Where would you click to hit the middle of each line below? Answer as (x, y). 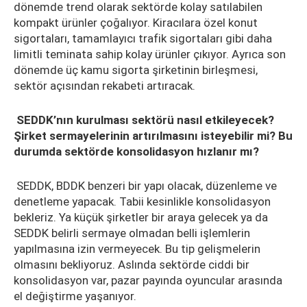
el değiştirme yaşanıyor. (76, 296)
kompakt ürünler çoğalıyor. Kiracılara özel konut (136, 23)
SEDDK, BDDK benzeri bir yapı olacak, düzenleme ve (145, 186)
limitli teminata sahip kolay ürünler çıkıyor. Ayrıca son (150, 54)
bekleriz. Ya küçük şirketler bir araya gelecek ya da (141, 217)
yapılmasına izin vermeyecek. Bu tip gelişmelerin (137, 249)
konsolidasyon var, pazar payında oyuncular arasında (148, 280)
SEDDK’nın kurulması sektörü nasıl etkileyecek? (144, 120)
